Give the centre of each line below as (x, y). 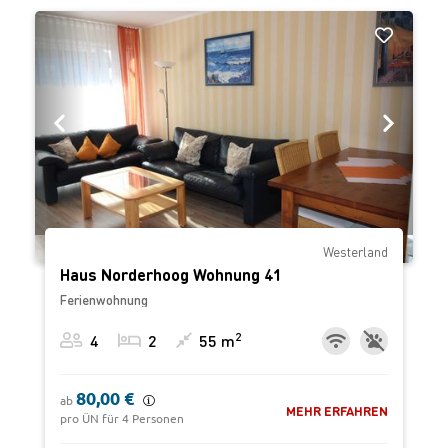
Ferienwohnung (104, 299)
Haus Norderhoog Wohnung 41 (171, 274)
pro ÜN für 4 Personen (122, 418)
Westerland (355, 251)
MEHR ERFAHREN (337, 410)
